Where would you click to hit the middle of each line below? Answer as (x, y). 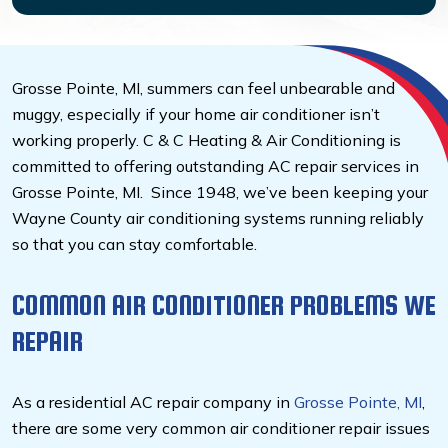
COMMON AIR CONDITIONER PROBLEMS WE (224, 305)
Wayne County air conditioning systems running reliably (218, 218)
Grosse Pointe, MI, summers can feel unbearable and (203, 88)
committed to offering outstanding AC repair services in (215, 166)
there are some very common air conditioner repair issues (221, 428)
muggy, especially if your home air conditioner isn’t (196, 114)
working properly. (77, 140)
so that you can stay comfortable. (136, 244)
